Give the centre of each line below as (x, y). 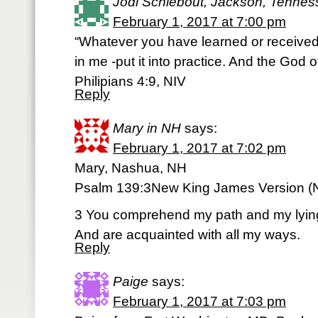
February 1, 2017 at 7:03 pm (199, 301)
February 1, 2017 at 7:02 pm (199, 148)
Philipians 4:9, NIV (130, 81)
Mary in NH (147, 128)
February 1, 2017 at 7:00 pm (199, 22)
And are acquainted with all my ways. (187, 235)
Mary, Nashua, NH (131, 168)
